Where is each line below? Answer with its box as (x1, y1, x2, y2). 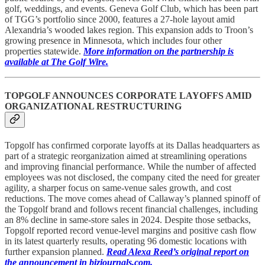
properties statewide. (5, 46, 83, 56)
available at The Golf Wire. (5, 56, 108, 67)
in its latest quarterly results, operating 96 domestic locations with (5, 236, 247, 247)
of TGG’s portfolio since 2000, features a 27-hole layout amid (5, 14, 235, 24)
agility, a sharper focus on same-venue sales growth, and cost (5, 183, 231, 193)
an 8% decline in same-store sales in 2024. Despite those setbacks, (5, 215, 251, 225)
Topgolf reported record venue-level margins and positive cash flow (5, 225, 257, 236)
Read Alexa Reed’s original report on (106, 247, 249, 257)
